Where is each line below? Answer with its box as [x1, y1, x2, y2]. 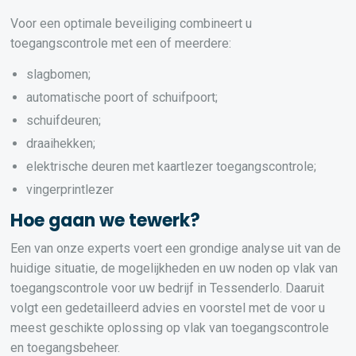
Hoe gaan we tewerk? [10, 208, 201, 233]
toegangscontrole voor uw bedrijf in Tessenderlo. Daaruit [10, 281, 325, 296]
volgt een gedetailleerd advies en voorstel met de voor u [10, 300, 326, 315]
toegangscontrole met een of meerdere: [10, 36, 232, 51]
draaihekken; [26, 136, 96, 151]
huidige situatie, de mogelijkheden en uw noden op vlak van [10, 261, 339, 276]
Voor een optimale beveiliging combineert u [10, 16, 253, 31]
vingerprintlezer [26, 182, 114, 197]
